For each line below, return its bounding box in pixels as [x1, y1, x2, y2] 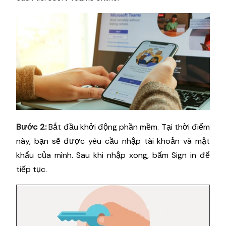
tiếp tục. [16, 163, 47, 175]
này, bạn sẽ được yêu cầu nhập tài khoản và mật [16, 135, 210, 146]
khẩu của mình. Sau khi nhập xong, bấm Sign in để [16, 149, 210, 160]
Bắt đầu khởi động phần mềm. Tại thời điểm [46, 121, 210, 132]
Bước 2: [16, 121, 47, 132]
